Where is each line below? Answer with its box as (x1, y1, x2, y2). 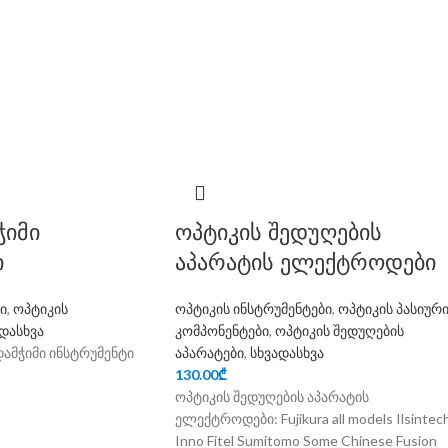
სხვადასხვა (249, 344, 324, 361)
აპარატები (174, 344, 244, 361)
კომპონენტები (174, 322, 269, 339)
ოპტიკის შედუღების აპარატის (174, 388, 369, 405)
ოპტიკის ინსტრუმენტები (174, 300, 332, 317)
